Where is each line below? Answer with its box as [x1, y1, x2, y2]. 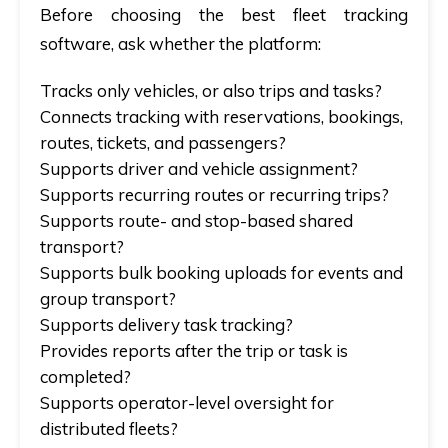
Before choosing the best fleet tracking [40, 3, 408, 25]
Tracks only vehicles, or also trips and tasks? [40, 79, 382, 101]
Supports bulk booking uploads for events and [40, 261, 403, 283]
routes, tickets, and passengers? [40, 131, 286, 153]
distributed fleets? [40, 417, 178, 439]
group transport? [40, 287, 176, 309]
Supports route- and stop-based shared [40, 209, 353, 231]
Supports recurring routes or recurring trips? [40, 183, 389, 205]
